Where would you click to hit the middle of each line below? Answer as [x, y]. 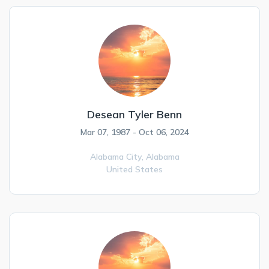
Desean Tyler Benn [134, 114]
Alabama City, [118, 157]
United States [134, 169]
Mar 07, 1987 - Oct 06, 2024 [134, 132]
